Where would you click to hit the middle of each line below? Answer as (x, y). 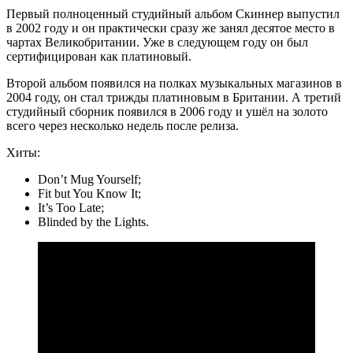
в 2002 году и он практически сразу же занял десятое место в (171, 28)
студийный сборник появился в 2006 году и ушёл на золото (167, 112)
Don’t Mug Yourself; (89, 180)
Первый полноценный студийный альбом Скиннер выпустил (173, 14)
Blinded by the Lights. (93, 222)
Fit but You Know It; (89, 194)
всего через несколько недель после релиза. (123, 126)
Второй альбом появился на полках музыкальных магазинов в (174, 84)
